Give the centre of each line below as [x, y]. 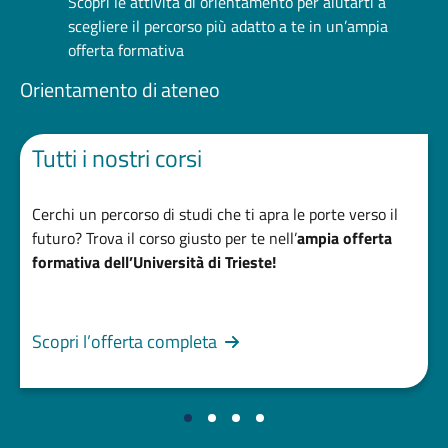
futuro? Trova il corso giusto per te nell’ [164, 237]
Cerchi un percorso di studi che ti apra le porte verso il [215, 213]
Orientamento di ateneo [120, 89]
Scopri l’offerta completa [124, 341]
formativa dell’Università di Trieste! [154, 261]
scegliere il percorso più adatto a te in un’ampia [228, 25]
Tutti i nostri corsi [117, 157]
